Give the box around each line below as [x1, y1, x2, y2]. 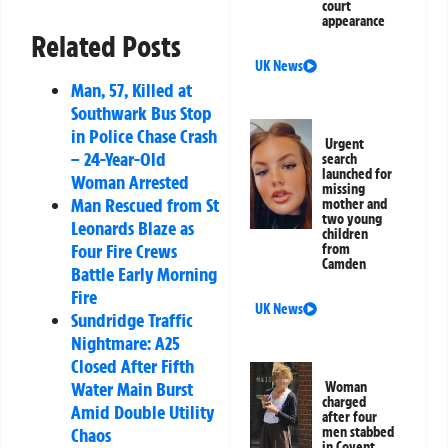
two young [322, 210, 383, 229]
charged [322, 393, 367, 412]
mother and [322, 195, 388, 214]
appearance [322, 12, 386, 31]
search [322, 150, 358, 169]
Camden [322, 255, 367, 274]
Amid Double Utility [71, 399, 214, 424]
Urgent [325, 135, 365, 154]
